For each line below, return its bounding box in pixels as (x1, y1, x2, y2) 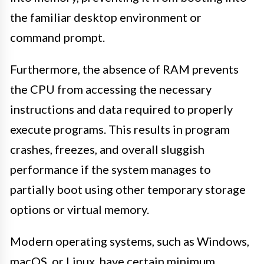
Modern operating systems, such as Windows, (10, 233, 249, 248)
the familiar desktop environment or (10, 9, 202, 24)
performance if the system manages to (10, 161, 211, 176)
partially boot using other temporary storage (10, 181, 246, 196)
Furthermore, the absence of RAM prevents (10, 61, 239, 76)
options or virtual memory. (10, 202, 149, 216)
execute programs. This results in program (10, 121, 230, 136)
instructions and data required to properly (10, 101, 233, 116)
